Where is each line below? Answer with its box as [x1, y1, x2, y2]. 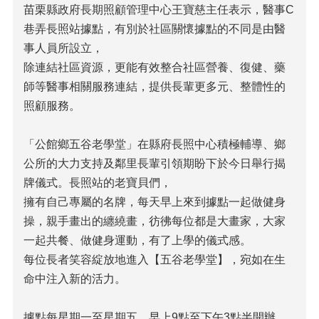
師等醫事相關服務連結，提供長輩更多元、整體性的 [23, 80, 286, 93]
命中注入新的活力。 [23, 273, 126, 285]
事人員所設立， [23, 42, 103, 54]
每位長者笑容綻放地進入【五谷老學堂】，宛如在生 [23, 253, 286, 266]
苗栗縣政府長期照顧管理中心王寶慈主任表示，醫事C [23, 4, 294, 16]
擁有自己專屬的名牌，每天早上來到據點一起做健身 [23, 196, 286, 208]
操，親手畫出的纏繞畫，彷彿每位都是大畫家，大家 [23, 215, 286, 227]
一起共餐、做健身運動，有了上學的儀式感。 [23, 234, 251, 246]
